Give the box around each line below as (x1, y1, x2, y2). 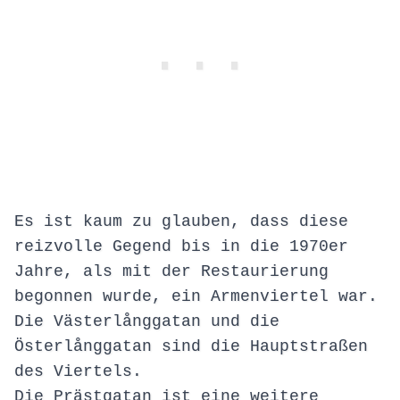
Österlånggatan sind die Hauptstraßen (14, 337, 368, 356)
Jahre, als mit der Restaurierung (14, 262, 329, 281)
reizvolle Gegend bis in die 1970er (14, 237, 348, 256)
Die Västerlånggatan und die (14, 312, 279, 331)
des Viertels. (14, 362, 142, 381)
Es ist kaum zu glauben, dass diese (14, 212, 348, 231)
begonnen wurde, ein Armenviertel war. (14, 287, 378, 306)
